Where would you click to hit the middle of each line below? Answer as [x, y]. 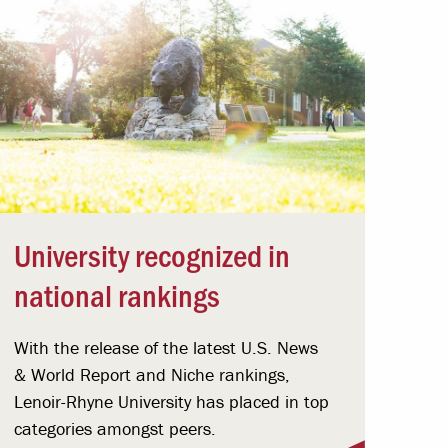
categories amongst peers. [114, 429]
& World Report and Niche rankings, [151, 375]
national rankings [116, 294]
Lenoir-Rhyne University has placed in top [171, 402]
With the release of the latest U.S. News [165, 348]
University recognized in [151, 254]
